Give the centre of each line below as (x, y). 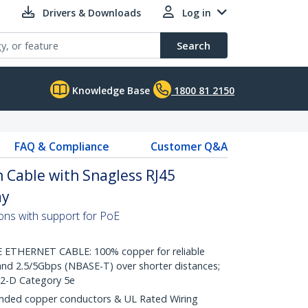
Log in (197, 13)
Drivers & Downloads (92, 13)
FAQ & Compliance (62, 146)
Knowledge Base (110, 90)
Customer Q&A (189, 146)
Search (194, 45)
